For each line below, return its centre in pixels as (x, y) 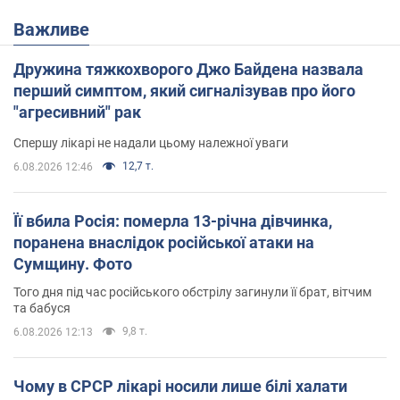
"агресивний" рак (77, 112)
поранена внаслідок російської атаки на (164, 242)
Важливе (57, 29)
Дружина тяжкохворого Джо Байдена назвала (188, 69)
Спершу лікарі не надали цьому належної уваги (151, 142)
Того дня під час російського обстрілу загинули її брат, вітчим (192, 292)
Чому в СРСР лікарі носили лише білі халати (180, 386)
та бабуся (42, 308)
